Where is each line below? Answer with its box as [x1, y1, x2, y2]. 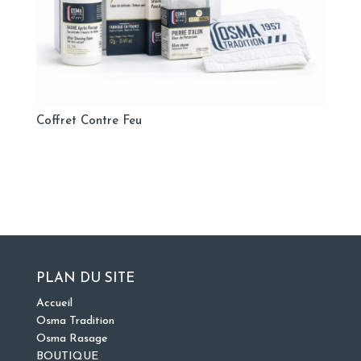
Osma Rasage [35, 332, 108, 345]
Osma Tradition [35, 314, 114, 327]
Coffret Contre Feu [35, 115, 142, 128]
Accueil [35, 297, 73, 309]
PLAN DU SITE [35, 272, 135, 286]
